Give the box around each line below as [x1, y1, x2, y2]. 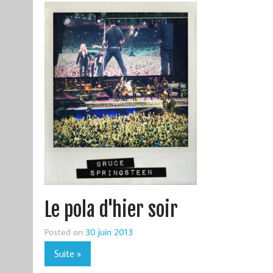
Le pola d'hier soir [44, 197, 178, 222]
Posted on [44, 225, 85, 238]
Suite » [54, 247, 81, 260]
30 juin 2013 [85, 225, 133, 238]
